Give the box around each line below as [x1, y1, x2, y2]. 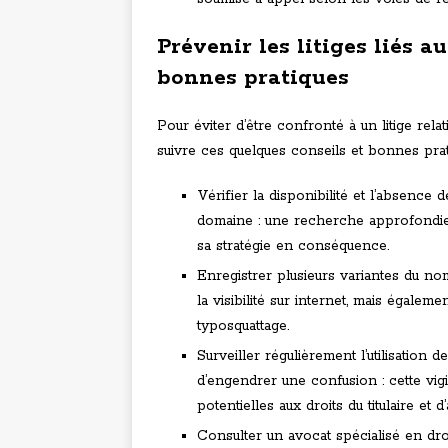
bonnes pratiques [157, 64, 349, 93]
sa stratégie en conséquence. [197, 237, 389, 256]
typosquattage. [197, 317, 289, 336]
